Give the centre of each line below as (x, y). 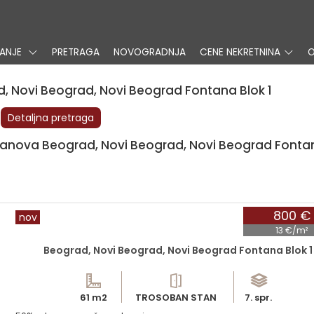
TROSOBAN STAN (176, 298)
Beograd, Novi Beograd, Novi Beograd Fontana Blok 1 (178, 250)
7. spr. (259, 298)
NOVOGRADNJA (150, 52)
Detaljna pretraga (51, 118)
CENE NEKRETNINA (240, 52)
